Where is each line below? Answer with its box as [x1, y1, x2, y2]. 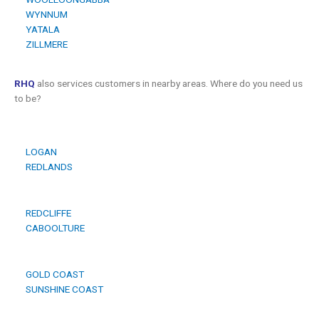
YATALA [21, 23, 60, 36]
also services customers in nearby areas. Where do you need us [35, 78, 303, 90]
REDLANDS [21, 161, 73, 173]
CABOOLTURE [21, 222, 85, 234]
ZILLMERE [21, 38, 68, 51]
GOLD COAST [21, 268, 84, 281]
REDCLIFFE [21, 207, 71, 219]
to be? [14, 93, 41, 105]
